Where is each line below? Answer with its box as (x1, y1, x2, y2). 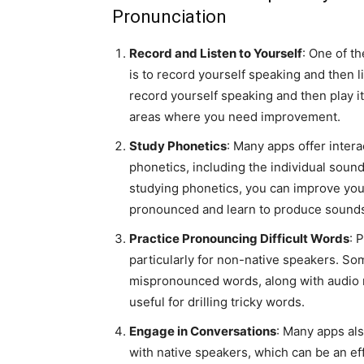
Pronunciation (112, 6, 227, 27)
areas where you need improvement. (129, 109, 340, 124)
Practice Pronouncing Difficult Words (129, 231, 349, 246)
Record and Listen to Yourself (129, 45, 302, 61)
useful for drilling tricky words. (129, 294, 305, 310)
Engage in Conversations (129, 323, 276, 339)
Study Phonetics (129, 138, 227, 154)
